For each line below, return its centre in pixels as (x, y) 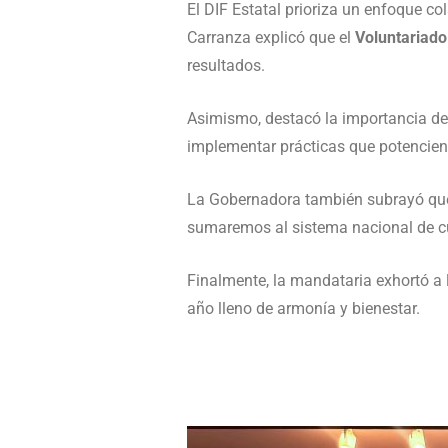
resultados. (226, 65)
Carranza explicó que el (271, 37)
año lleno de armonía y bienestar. (303, 308)
